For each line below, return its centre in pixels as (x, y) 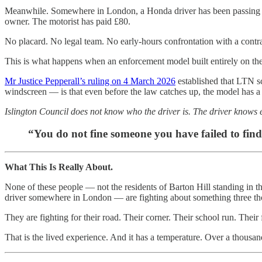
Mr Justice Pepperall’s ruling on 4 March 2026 (90, 81)
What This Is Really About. (59, 167)
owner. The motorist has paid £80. (68, 21)
